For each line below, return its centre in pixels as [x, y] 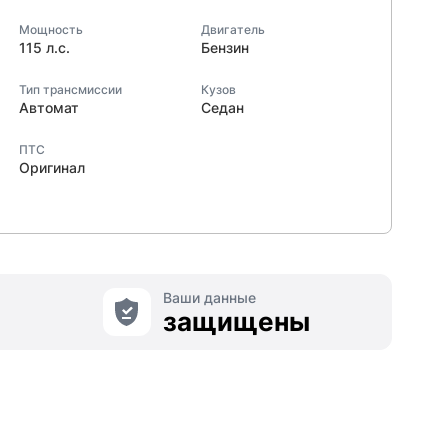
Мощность [51, 29]
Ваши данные [209, 297]
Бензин [224, 47]
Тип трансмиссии [70, 89]
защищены [236, 321]
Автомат [49, 107]
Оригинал [52, 167]
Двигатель [232, 29]
